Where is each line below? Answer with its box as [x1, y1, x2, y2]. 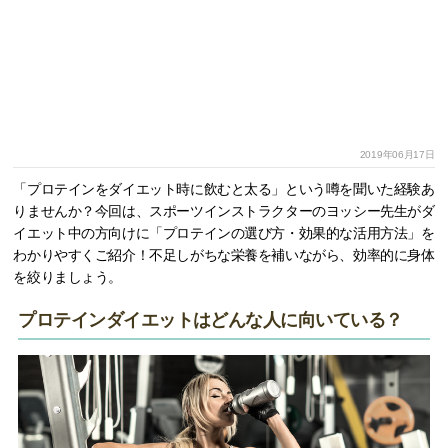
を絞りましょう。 [13, 269, 123, 286]
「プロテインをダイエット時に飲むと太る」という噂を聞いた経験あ [13, 181, 435, 198]
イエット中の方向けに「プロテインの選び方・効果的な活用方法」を [13, 225, 435, 242]
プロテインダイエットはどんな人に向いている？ [18, 310, 403, 331]
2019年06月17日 [359, 149, 435, 161]
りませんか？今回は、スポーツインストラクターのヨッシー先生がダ [13, 203, 435, 220]
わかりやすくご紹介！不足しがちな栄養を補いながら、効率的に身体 [13, 247, 435, 264]
